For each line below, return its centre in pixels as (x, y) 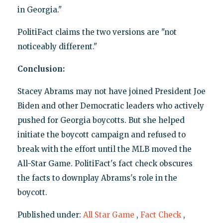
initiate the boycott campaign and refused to (101, 134)
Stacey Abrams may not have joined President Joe (111, 91)
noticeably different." (57, 46)
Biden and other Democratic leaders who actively (111, 106)
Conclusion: (41, 69)
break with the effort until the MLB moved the (104, 149)
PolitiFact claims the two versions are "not (97, 32)
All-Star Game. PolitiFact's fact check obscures (105, 163)
